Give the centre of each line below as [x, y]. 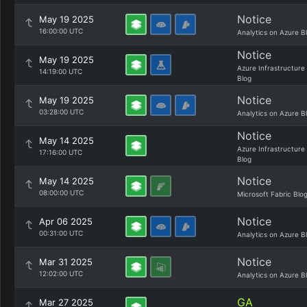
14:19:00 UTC [61, 71]
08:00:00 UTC [61, 193]
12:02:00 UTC [61, 273]
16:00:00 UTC [61, 31]
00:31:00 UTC [61, 233]
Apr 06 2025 [66, 221]
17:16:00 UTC [61, 152]
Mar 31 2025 [66, 262]
